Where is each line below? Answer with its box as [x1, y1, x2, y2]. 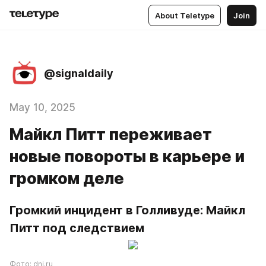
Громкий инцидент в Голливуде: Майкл [9, 203, 245, 217]
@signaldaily [44, 66, 113, 80]
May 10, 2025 [9, 102, 75, 113]
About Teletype [155, 10, 214, 20]
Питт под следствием [9, 221, 144, 235]
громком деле [9, 169, 124, 188]
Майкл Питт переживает [9, 125, 212, 144]
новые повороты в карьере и [9, 147, 245, 166]
